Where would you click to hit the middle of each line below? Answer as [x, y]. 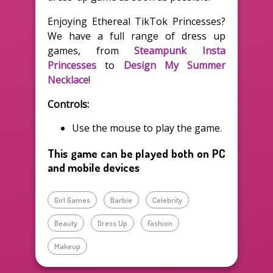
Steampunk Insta [180, 50]
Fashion [160, 223]
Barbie [121, 200]
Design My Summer [174, 65]
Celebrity [167, 200]
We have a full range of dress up [136, 36]
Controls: [68, 104]
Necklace [68, 80]
